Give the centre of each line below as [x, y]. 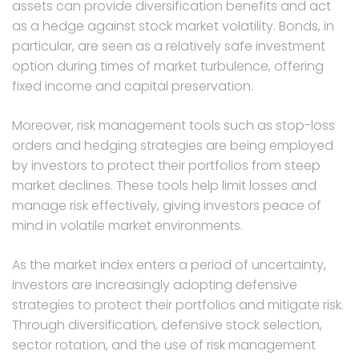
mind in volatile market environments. [127, 225]
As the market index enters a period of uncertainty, [169, 264]
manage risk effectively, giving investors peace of [167, 205]
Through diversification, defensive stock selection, [167, 325]
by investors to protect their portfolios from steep [166, 165]
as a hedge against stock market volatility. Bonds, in [173, 26]
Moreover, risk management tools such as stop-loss [173, 125]
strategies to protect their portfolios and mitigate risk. [178, 305]
